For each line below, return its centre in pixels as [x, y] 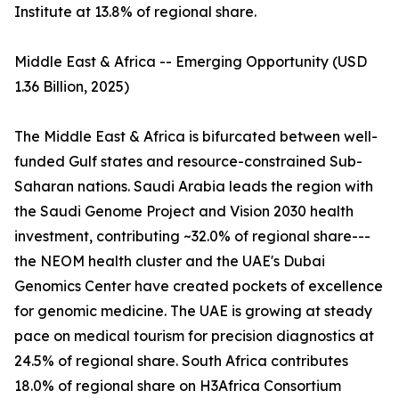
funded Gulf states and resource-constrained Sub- [188, 162]
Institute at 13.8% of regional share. [135, 12]
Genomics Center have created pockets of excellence [199, 286]
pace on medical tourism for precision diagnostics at [194, 336]
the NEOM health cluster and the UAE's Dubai [170, 261]
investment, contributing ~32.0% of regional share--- [192, 236]
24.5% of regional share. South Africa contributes [181, 361]
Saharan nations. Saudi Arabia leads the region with [194, 187]
